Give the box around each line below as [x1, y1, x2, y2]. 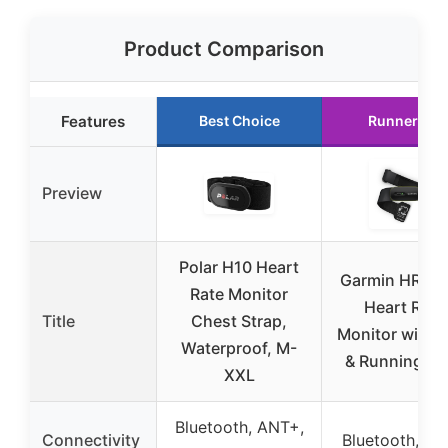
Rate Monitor [190, 283, 288, 304]
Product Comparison [124, 36, 324, 61]
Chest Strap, [191, 310, 287, 331]
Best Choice [198, 111, 280, 129]
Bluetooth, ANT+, [174, 416, 304, 437]
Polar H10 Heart [179, 256, 299, 277]
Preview [42, 182, 102, 203]
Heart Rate [363, 296, 445, 317]
